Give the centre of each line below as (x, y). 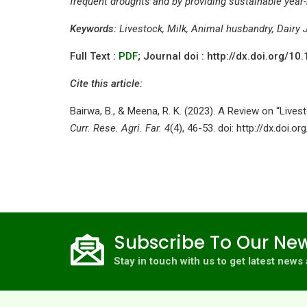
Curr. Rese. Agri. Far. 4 (120, 128)
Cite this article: (106, 84)
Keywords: (93, 29)
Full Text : (94, 56)
